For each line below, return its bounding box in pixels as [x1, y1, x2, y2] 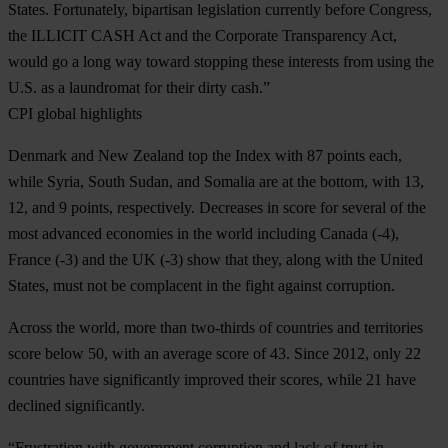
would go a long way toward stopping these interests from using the [8, 53, 434, 71]
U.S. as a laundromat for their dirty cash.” [8, 79, 270, 97]
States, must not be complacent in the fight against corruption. [8, 277, 395, 295]
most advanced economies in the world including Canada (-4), [8, 225, 399, 243]
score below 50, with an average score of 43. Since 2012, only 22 [8, 345, 421, 363]
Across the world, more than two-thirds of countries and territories [8, 319, 423, 337]
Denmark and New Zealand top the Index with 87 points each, [8, 147, 402, 165]
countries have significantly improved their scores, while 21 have [8, 371, 416, 389]
